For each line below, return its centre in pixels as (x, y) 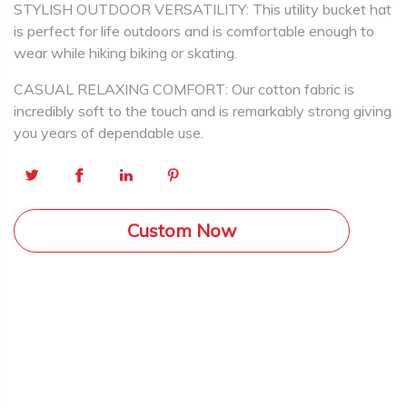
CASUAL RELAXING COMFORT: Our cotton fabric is (184, 89)
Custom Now (181, 230)
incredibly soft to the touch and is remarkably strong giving (203, 111)
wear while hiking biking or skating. (125, 53)
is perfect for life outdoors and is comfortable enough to (194, 31)
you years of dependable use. (109, 133)
